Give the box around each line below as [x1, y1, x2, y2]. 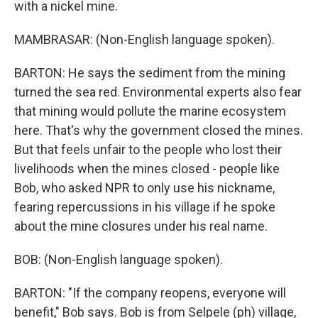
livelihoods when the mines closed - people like [14, 161, 280, 176]
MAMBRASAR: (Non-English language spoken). [14, 32, 275, 47]
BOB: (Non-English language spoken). [14, 252, 223, 267]
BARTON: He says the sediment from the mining [14, 65, 285, 80]
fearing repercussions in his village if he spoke [14, 199, 275, 214]
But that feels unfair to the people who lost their [14, 142, 282, 157]
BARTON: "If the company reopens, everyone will [14, 285, 286, 300]
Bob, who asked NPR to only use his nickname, [14, 180, 275, 195]
